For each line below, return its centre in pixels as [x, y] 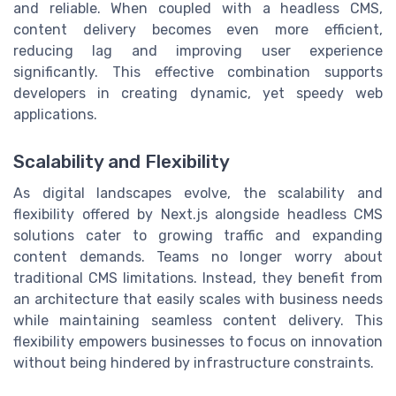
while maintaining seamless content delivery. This [198, 321]
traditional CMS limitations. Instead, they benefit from [198, 278]
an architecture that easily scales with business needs [198, 300]
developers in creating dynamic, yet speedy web [198, 94]
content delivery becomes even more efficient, [198, 30]
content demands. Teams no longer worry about [198, 257]
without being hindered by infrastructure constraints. [194, 363]
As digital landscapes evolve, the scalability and [198, 194]
